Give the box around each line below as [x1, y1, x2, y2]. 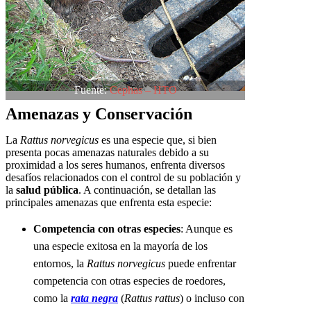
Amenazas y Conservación [6, 105, 192, 124]
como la [33, 292, 71, 305]
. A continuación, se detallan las [78, 184, 216, 196]
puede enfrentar [165, 258, 236, 270]
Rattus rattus [124, 292, 180, 305]
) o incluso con [180, 292, 244, 305]
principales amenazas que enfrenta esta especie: [6, 196, 212, 209]
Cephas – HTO [109, 84, 177, 96]
